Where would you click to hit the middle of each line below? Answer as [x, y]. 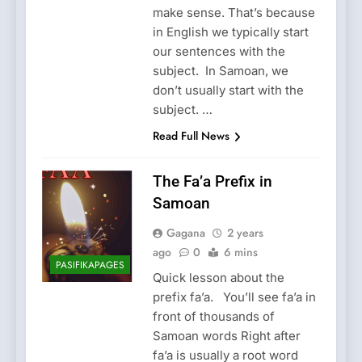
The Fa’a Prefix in [212, 182]
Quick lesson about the [218, 278]
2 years [245, 233]
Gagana [185, 233]
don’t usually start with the [228, 90]
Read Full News [191, 136]
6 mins [240, 253]
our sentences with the [219, 52]
